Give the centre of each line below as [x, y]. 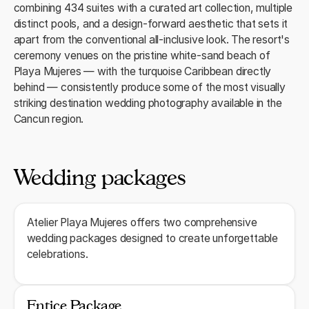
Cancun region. [49, 119]
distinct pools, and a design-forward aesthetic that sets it [151, 23]
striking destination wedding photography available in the [148, 103]
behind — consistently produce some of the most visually [149, 87]
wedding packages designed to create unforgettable [152, 239]
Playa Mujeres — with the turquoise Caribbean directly [142, 71]
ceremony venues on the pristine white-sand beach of [142, 55]
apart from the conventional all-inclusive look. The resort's [152, 39]
